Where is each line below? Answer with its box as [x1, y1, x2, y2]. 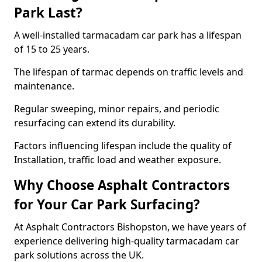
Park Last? [14, 4, 82, 22]
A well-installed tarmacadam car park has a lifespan [14, 29, 242, 42]
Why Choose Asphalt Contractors [14, 176, 230, 194]
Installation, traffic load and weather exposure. [14, 153, 221, 166]
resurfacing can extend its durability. [14, 116, 178, 129]
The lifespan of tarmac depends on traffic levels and [14, 65, 243, 78]
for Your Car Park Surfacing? [14, 195, 200, 213]
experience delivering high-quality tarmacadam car [14, 235, 239, 247]
